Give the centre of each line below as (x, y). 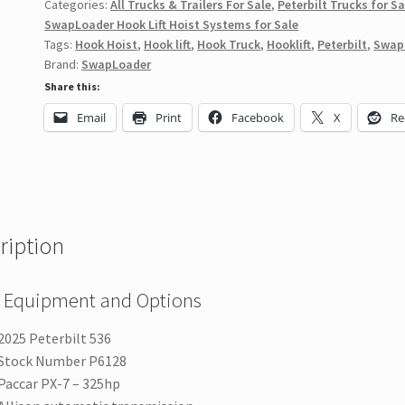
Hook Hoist (107, 45)
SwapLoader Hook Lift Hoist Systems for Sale (172, 25)
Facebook (258, 118)
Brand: (63, 65)
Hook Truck (229, 45)
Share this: (73, 87)
